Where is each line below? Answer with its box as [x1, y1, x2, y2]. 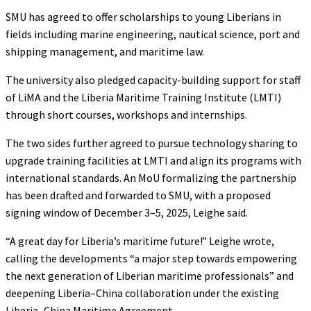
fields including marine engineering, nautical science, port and [6, 26, 300, 41]
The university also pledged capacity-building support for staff [6, 72, 301, 87]
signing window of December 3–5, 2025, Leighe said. [6, 205, 248, 219]
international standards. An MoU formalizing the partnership [6, 170, 296, 185]
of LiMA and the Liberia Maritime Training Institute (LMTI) [6, 90, 281, 104]
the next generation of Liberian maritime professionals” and [6, 268, 294, 283]
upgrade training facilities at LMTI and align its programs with [6, 153, 301, 167]
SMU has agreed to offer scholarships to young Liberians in [6, 9, 281, 24]
